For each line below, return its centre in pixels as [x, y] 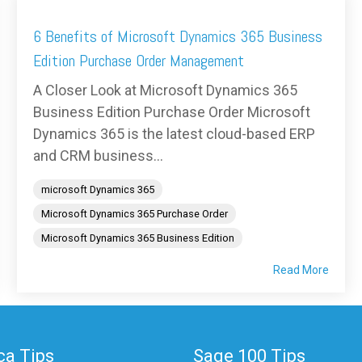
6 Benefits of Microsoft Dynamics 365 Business [178, 37]
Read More [301, 270]
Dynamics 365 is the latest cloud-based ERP [174, 134]
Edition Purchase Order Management [139, 61]
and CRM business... [98, 156]
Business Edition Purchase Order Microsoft [172, 112]
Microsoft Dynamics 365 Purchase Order [135, 214]
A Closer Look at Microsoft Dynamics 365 [165, 90]
